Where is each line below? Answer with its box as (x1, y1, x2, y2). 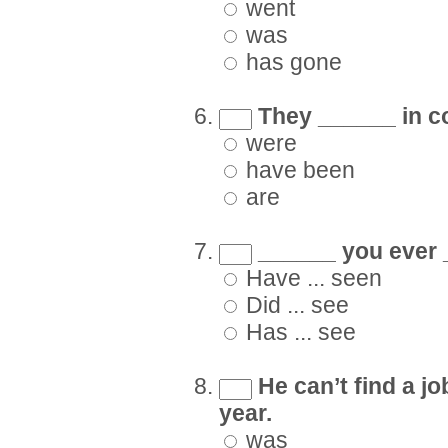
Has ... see (240, 320, 356, 346)
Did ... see (240, 293, 349, 319)
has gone (240, 50, 342, 76)
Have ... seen (240, 266, 382, 292)
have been (240, 158, 355, 184)
